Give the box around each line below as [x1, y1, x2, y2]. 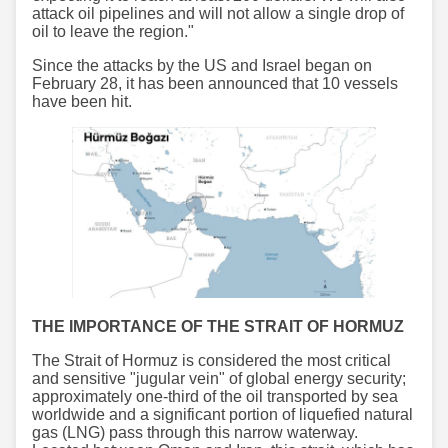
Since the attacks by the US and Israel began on [32, 57, 372, 75]
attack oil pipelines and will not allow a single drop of [32, 5, 404, 23]
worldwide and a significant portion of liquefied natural [32, 406, 413, 424]
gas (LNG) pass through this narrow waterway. [32, 424, 358, 442]
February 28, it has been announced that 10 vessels [32, 75, 398, 93]
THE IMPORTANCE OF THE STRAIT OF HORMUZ [32, 318, 404, 336]
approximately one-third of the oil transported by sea [32, 388, 398, 406]
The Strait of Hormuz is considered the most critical [32, 352, 391, 370]
